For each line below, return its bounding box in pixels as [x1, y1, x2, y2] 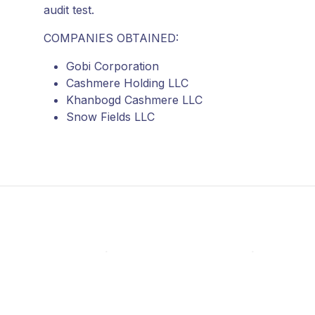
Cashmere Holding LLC [66, 76, 188, 91]
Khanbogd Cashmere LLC [66, 93, 202, 108]
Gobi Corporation [66, 59, 159, 74]
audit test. [44, 3, 98, 18]
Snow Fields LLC [66, 110, 155, 124]
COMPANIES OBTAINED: [44, 31, 182, 46]
